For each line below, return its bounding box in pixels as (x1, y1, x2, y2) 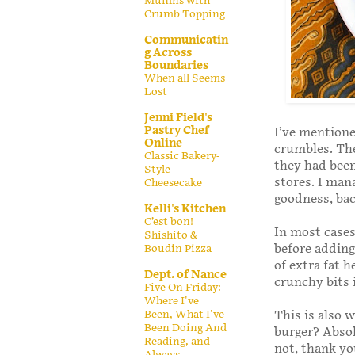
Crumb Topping (144, 7, 225, 21)
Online (144, 136, 182, 150)
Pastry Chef (144, 123, 209, 137)
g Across (144, 45, 192, 59)
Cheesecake (144, 176, 202, 189)
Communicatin (144, 32, 228, 47)
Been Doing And (144, 321, 227, 334)
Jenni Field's (144, 110, 212, 124)
